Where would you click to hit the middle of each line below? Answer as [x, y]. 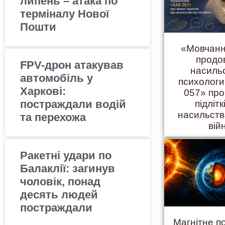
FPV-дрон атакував [72, 65]
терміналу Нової [65, 14]
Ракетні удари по [66, 155]
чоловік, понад [60, 181]
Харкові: [43, 91]
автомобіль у [57, 78]
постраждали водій [73, 104]
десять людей [59, 194]
